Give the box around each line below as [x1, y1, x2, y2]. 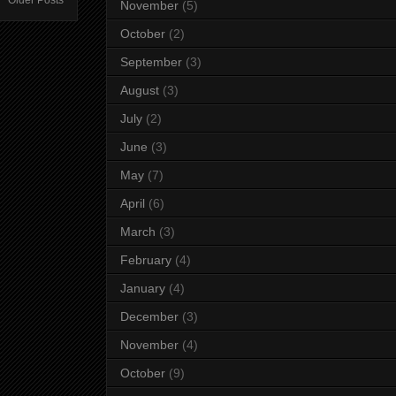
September [120, 55, 182, 70]
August [120, 83, 159, 98]
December [120, 309, 179, 324]
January [120, 281, 165, 296]
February [120, 253, 171, 268]
